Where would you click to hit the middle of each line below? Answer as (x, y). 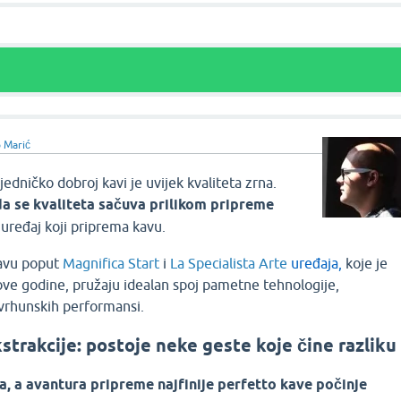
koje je (367, 263)
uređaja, (317, 263)
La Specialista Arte (229, 263)
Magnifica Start (111, 263)
